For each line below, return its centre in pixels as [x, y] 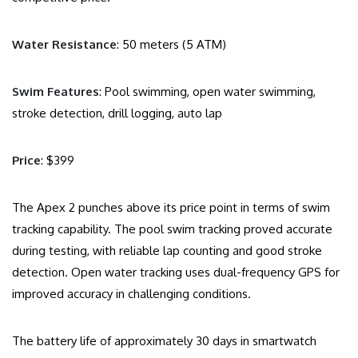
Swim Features [56, 92]
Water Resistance [64, 45]
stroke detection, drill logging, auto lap [117, 113]
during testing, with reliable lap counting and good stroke [167, 251]
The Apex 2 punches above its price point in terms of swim [171, 208]
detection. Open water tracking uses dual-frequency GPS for [176, 272]
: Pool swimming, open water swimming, [207, 92]
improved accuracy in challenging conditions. [131, 294]
